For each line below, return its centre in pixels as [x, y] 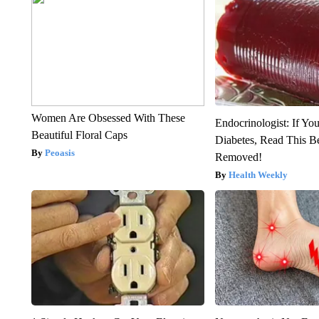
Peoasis [59, 153]
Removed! [239, 157]
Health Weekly [258, 175]
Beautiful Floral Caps [79, 135]
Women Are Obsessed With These [108, 118]
